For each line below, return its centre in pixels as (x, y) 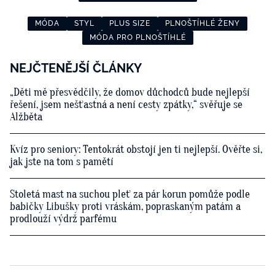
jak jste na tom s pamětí (62, 162)
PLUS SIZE (130, 24)
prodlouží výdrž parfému (63, 219)
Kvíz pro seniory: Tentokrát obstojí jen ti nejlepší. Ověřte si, (136, 150)
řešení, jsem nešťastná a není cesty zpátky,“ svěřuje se (126, 105)
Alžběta (26, 117)
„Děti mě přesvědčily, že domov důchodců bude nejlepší (130, 93)
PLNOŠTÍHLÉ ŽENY (203, 24)
